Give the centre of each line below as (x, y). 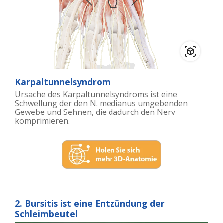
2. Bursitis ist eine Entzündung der (90, 203)
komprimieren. (42, 121)
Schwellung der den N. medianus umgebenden (101, 103)
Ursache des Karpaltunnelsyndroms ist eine (96, 94)
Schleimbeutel (46, 213)
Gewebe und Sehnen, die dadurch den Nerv (95, 112)
